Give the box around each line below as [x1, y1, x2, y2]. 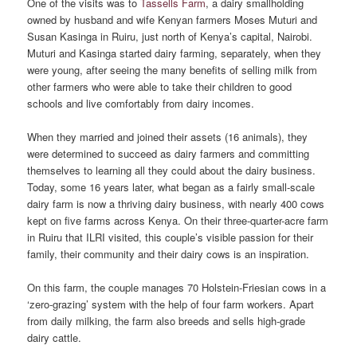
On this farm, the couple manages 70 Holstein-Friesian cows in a [27, 279, 327, 295]
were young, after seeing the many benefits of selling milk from [27, 61, 318, 77]
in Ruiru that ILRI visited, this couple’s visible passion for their [27, 229, 314, 245]
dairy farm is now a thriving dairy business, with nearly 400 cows [27, 195, 325, 211]
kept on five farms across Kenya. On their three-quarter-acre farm [27, 212, 329, 228]
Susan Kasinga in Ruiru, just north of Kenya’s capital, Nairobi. [27, 28, 313, 44]
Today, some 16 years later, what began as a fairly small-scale [27, 178, 316, 194]
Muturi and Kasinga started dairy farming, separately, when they [27, 45, 322, 61]
